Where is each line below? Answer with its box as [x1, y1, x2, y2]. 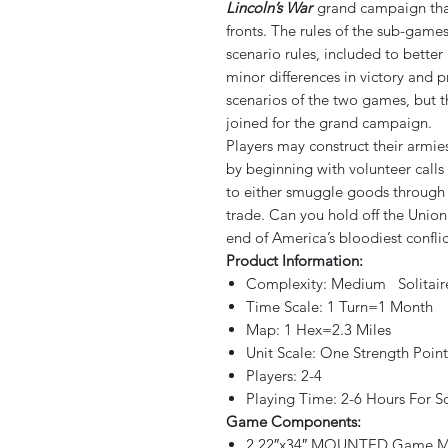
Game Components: [226, 412, 361, 431]
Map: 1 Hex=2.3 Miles [246, 320, 391, 339]
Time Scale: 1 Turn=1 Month [246, 297, 433, 316]
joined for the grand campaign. [226, 113, 432, 132]
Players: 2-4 [246, 366, 322, 385]
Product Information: [226, 251, 363, 270]
